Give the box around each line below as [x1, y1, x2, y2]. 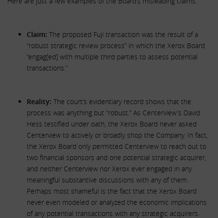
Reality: [27, 97, 52, 106]
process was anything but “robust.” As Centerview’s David [27, 108, 200, 117]
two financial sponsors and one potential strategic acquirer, [27, 153, 206, 162]
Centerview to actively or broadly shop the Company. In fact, [27, 130, 208, 140]
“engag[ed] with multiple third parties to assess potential [27, 52, 198, 61]
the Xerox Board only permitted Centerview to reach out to [27, 142, 206, 151]
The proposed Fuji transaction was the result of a [47, 30, 198, 39]
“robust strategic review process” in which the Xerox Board [27, 41, 205, 50]
